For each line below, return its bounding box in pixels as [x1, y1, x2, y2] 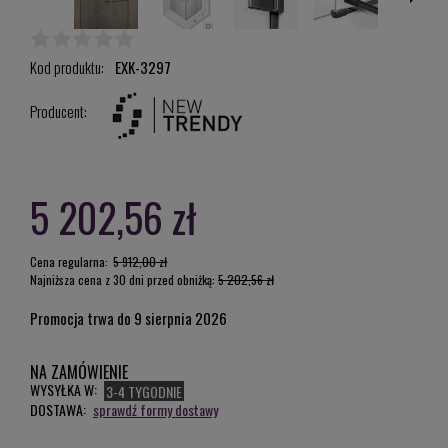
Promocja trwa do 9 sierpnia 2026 [30, 307, 227, 329]
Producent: [30, 100, 90, 123]
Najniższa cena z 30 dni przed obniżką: [30, 271, 218, 288]
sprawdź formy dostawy [93, 399, 218, 420]
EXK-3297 [114, 56, 171, 78]
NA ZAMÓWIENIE [30, 360, 128, 384]
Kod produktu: [30, 56, 104, 78]
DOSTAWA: [30, 399, 86, 420]
